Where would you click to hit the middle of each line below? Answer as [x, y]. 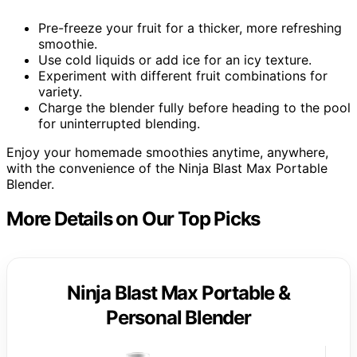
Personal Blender [178, 318]
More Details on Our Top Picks [133, 219]
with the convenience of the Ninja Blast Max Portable [167, 168]
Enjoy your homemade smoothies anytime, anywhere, [167, 152]
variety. [60, 91]
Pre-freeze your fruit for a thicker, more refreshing [190, 27]
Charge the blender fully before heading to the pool [194, 107]
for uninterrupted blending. [119, 123]
